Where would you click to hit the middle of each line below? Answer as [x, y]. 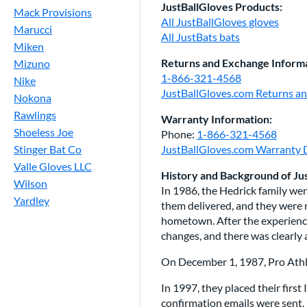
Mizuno [32, 63]
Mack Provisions [53, 12]
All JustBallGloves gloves [220, 21]
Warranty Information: [217, 119]
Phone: [179, 134]
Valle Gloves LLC [53, 166]
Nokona [33, 97]
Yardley [32, 200]
